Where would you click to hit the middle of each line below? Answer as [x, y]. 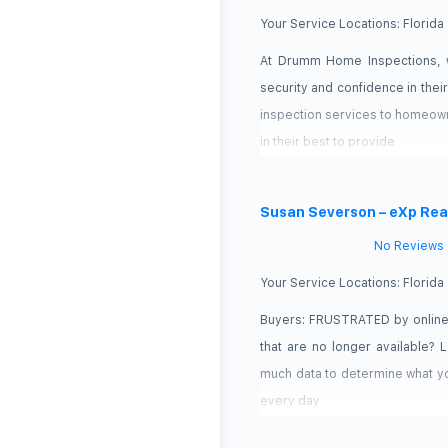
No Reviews [409, 245]
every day [290, 400]
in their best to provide [327, 141]
